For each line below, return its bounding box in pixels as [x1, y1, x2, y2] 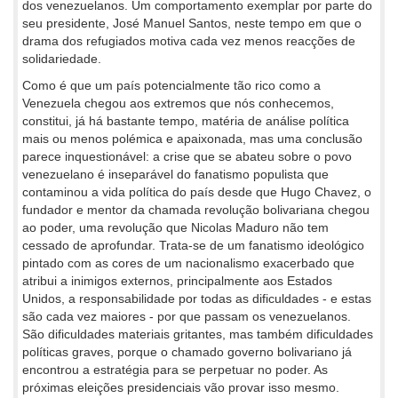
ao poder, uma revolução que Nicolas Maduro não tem [22, 220, 329, 235]
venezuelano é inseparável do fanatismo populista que [22, 167, 329, 181]
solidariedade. [22, 52, 101, 66]
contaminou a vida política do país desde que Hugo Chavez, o [22, 185, 371, 199]
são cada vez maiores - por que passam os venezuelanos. [22, 309, 351, 323]
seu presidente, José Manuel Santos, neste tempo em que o [22, 16, 362, 30]
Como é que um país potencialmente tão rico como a [22, 78, 321, 92]
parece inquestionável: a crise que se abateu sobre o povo [22, 149, 352, 163]
